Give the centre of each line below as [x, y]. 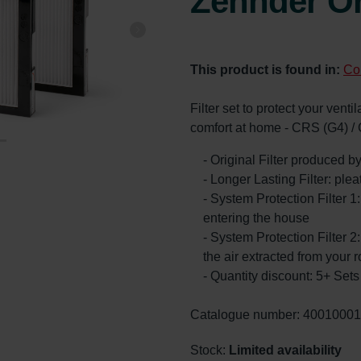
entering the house [256, 218]
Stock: [210, 350]
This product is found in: [267, 69]
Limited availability [285, 350]
